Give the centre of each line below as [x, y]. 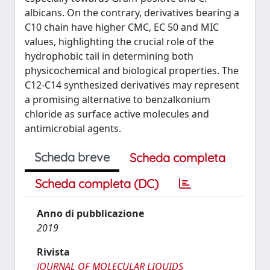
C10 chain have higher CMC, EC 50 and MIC [122, 27]
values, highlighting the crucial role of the [119, 42]
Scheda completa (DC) [97, 184]
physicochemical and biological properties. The [132, 71]
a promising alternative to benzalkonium [118, 99]
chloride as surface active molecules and [117, 114]
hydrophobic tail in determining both [109, 56]
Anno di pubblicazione [90, 213]
